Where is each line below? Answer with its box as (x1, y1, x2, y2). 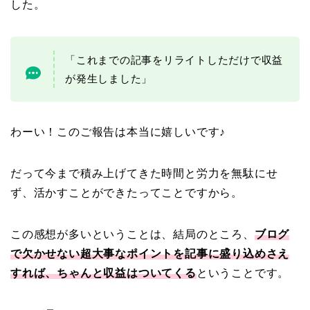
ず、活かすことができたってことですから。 (10, 187, 243, 199)
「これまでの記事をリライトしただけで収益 (65, 54, 284, 66)
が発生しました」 (65, 73, 153, 85)
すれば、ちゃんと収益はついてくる (10, 267, 197, 280)
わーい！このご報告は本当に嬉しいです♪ (10, 126, 226, 138)
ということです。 (196, 267, 290, 280)
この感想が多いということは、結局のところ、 (10, 228, 255, 241)
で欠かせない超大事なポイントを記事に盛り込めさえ (10, 248, 290, 260)
